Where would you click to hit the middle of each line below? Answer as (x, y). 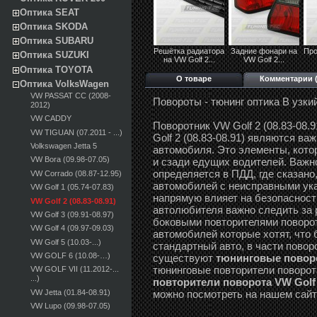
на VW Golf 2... (189, 59)
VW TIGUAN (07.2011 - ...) (77, 132)
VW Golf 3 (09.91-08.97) (73, 214)
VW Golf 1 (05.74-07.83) (73, 187)
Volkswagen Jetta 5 (64, 146)
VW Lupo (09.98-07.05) (71, 306)
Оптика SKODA (54, 26)
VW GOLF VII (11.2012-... (75, 269)
